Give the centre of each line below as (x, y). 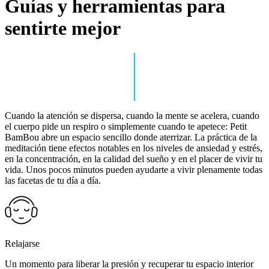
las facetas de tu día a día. (53, 180)
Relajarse (22, 243)
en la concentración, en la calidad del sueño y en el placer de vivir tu (134, 159)
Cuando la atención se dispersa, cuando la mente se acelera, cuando (132, 115)
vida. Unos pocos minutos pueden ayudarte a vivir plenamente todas (134, 169)
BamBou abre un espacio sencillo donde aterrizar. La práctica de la (131, 137)
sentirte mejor (63, 29)
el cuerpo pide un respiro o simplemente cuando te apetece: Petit (126, 126)
